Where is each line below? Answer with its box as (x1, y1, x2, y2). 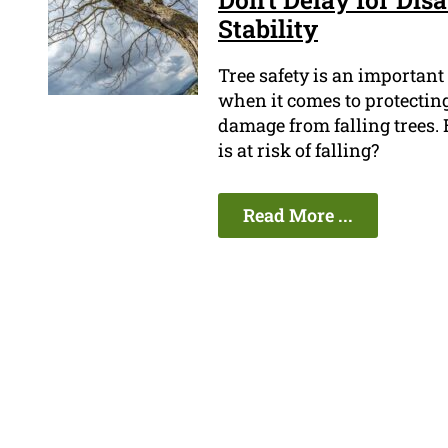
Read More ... (243, 203, 353, 228)
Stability (218, 12, 318, 46)
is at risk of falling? (218, 138, 379, 163)
